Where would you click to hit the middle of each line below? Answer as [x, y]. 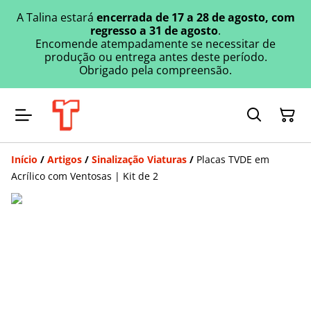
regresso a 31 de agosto [154, 31]
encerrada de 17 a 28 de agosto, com [195, 17]
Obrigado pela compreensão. [155, 70]
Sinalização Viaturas [139, 159]
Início [24, 159]
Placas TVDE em [233, 159]
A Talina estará [56, 17]
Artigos [65, 159]
